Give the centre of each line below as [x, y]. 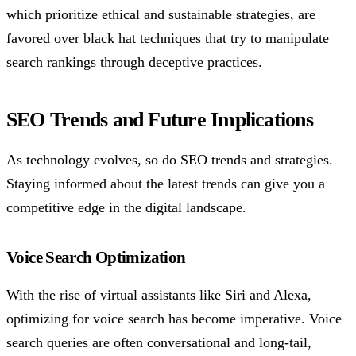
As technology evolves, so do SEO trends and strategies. [170, 160]
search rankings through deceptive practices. [134, 62]
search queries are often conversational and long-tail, [159, 342]
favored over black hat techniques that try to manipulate [168, 38]
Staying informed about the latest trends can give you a [166, 184]
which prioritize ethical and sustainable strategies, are [161, 14]
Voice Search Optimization [96, 257]
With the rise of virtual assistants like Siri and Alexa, [159, 294]
